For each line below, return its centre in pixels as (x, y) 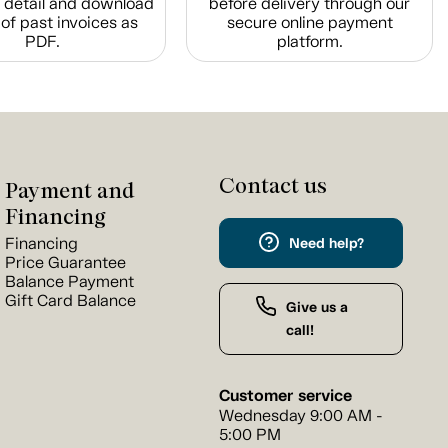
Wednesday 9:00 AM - (301, 416)
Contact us (273, 185)
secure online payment (309, 22)
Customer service (285, 396)
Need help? (326, 244)
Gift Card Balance (70, 300)
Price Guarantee (65, 262)
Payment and (69, 190)
